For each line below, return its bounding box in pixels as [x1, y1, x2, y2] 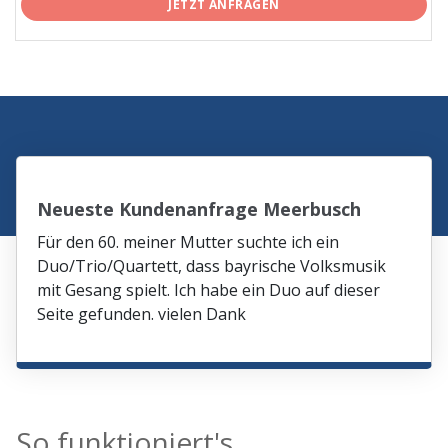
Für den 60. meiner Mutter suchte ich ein [37, 230, 340, 253]
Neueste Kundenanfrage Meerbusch [37, 196, 362, 221]
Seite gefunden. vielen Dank [37, 302, 247, 325]
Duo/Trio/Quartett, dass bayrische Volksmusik [37, 254, 387, 277]
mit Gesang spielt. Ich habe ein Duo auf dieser [37, 278, 381, 301]
